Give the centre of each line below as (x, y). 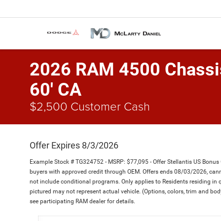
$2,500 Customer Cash (90, 106)
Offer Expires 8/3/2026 (74, 145)
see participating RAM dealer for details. (82, 201)
